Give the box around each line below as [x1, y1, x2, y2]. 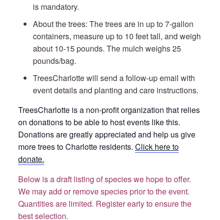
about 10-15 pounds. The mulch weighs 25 [32, 43, 181, 54]
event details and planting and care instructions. [32, 84, 198, 96]
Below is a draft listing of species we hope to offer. [18, 173, 191, 185]
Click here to [135, 141, 179, 152]
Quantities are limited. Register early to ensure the [18, 198, 192, 209]
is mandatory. [32, 1, 79, 12]
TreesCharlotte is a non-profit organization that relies [18, 104, 200, 115]
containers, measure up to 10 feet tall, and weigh [32, 30, 201, 42]
